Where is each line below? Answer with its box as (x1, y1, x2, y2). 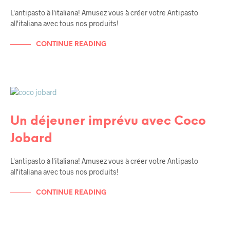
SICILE (22, 97, 37, 103)
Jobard (10, 132, 52, 146)
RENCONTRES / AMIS (22, 105, 78, 111)
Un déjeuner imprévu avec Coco (10, 115, 206, 128)
